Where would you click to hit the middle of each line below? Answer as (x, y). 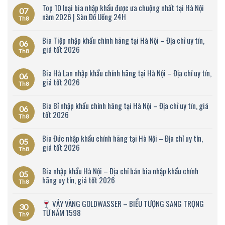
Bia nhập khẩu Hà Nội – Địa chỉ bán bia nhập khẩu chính (120, 171)
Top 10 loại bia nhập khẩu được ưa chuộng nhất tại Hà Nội (123, 8)
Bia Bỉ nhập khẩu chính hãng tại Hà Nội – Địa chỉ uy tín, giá (125, 106)
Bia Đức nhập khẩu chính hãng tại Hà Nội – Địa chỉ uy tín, (123, 138)
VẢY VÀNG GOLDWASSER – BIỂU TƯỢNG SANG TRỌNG (128, 204)
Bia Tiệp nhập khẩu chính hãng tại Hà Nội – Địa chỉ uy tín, (123, 40)
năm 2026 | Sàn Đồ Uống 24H (84, 17)
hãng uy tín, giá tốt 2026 (79, 180)
